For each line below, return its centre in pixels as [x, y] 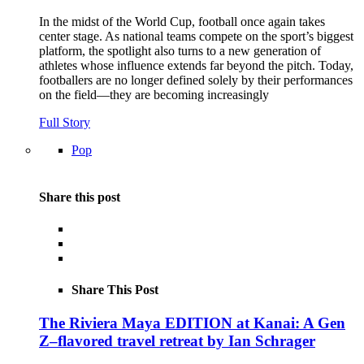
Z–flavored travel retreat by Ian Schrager [177, 341]
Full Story [65, 123]
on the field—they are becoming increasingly [154, 95]
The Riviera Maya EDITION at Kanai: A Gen [192, 323]
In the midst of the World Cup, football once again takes [182, 22]
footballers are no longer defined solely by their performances [196, 80]
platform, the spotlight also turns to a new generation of [180, 51]
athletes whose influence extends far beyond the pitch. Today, [196, 66]
